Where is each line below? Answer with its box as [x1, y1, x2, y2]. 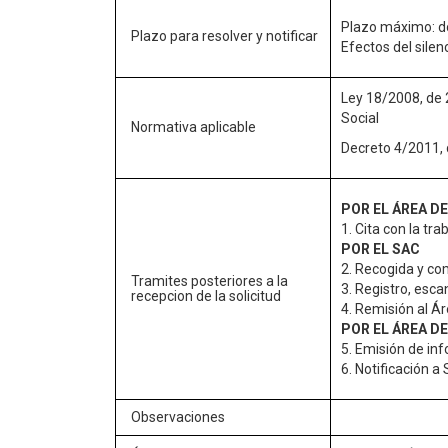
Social [341, 110, 379, 126]
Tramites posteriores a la [131, 273, 288, 289]
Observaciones [131, 409, 225, 425]
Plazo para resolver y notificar [131, 28, 318, 44]
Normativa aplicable [131, 119, 256, 135]
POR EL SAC [341, 241, 420, 257]
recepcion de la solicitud [131, 288, 281, 304]
